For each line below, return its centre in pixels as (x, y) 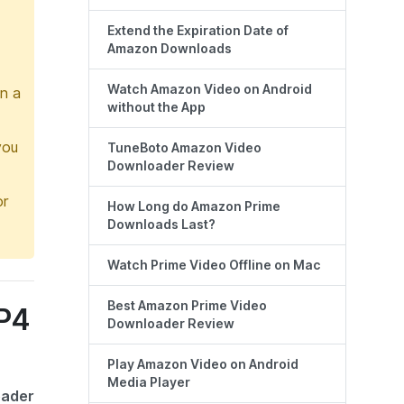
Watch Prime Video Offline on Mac (214, 266)
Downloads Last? (161, 225)
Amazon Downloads (170, 49)
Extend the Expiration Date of (198, 31)
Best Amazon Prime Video (187, 306)
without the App (156, 108)
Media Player (149, 383)
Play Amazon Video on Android (203, 365)
